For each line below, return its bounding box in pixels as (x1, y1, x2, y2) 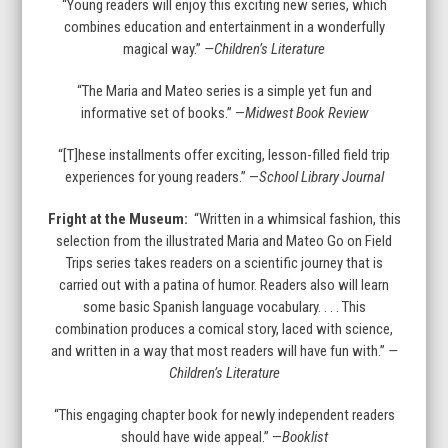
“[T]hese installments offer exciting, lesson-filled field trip (58, 145, 390, 164)
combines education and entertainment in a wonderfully (63, 17, 385, 36)
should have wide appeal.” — (120, 427, 282, 446)
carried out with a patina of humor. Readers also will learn (59, 275, 389, 294)
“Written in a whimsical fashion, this (193, 209, 401, 228)
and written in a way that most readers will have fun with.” (50, 341, 388, 360)
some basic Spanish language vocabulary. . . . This (82, 297, 366, 316)
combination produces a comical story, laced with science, (55, 319, 393, 338)
